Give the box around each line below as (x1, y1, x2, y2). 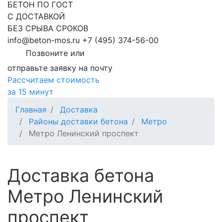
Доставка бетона (7, 165, 154, 187)
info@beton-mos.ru (7, 35, 80, 46)
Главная (15, 105, 47, 115)
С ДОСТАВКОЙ (7, 11, 65, 22)
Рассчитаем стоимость (7, 75, 100, 85)
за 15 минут (7, 87, 54, 97)
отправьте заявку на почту (7, 63, 112, 73)
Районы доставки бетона (29, 116, 128, 127)
